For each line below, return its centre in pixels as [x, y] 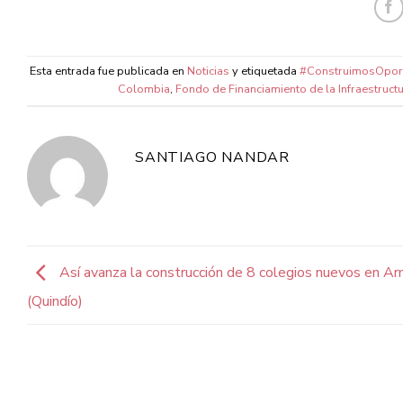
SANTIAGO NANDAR [212, 158]
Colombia [144, 90]
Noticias [208, 72]
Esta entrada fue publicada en [108, 72]
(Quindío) [55, 302]
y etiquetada [264, 72]
